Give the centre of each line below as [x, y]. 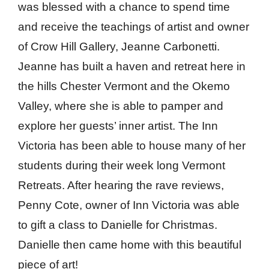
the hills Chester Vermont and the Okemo [124, 86]
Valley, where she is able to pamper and [121, 106]
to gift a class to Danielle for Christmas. [118, 225]
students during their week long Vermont [122, 165]
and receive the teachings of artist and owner [134, 27]
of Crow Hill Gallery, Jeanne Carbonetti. [119, 47]
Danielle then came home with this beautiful [130, 245]
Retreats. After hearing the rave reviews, [121, 185]
